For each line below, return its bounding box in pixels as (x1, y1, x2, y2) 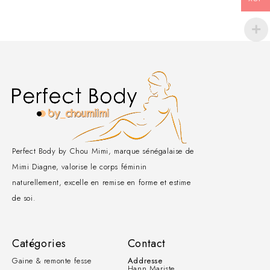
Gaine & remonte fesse (12, 254, 92, 266)
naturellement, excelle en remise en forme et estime (12, 176, 191, 188)
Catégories (12, 235, 66, 251)
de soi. (12, 192, 36, 204)
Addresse (127, 254, 163, 266)
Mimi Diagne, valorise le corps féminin (12, 160, 147, 172)
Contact (127, 235, 166, 251)
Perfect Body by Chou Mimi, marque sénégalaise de (12, 145, 194, 157)
